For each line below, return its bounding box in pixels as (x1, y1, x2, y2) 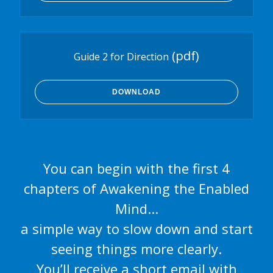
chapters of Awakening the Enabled (24, 179, 249, 198)
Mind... (115, 199, 158, 218)
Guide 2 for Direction (74, 50, 169, 64)
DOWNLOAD (112, 88, 161, 97)
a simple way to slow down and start (20, 219, 253, 238)
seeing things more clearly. (51, 239, 222, 258)
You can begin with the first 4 (43, 159, 230, 178)
